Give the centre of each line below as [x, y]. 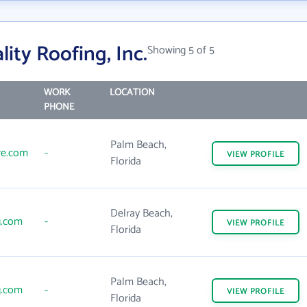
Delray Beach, [142, 213]
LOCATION [132, 93]
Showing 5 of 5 [181, 50]
